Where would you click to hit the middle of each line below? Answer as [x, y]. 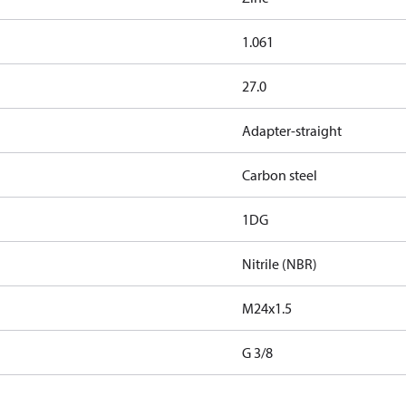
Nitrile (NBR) [279, 264]
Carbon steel [279, 175]
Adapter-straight [291, 130]
